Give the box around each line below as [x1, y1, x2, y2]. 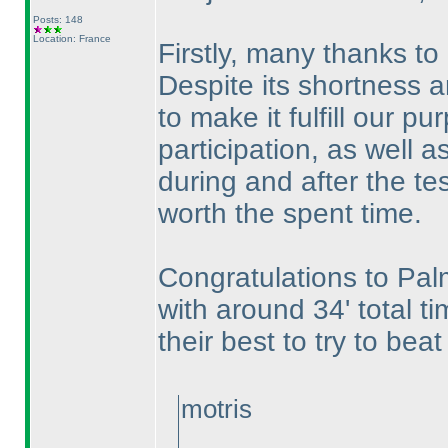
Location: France [32, 33, 111, 44]
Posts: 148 [32, 14, 83, 25]
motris [180, 395, 252, 423]
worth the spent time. [157, 198, 422, 229]
